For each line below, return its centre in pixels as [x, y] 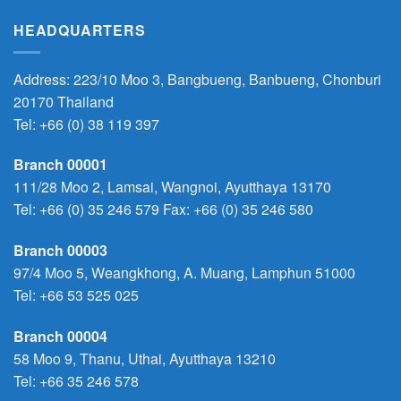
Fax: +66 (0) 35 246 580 [236, 209]
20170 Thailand [64, 101]
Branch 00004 [60, 336]
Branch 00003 [60, 251]
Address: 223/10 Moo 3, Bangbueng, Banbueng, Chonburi [197, 79]
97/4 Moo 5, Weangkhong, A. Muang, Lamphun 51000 [184, 273]
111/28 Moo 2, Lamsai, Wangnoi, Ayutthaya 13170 [172, 187]
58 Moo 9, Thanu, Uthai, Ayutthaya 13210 [145, 358]
